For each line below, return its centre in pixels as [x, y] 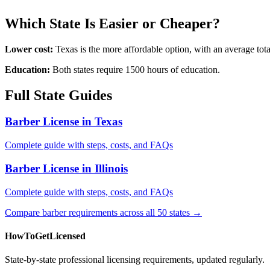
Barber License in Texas [64, 122]
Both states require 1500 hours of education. [135, 69]
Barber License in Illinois [66, 168]
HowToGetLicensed [45, 236]
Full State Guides [58, 95]
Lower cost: [29, 49]
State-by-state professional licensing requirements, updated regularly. [135, 260]
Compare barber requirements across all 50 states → [103, 212]
